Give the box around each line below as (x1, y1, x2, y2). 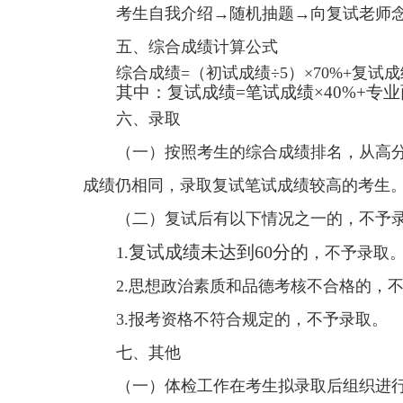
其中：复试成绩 (116, 83, 236, 102)
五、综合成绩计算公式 (116, 38, 278, 56)
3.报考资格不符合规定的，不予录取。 (116, 310, 388, 328)
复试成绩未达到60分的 (129, 242, 309, 262)
